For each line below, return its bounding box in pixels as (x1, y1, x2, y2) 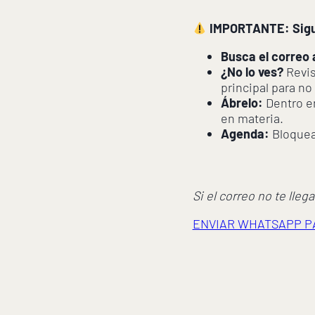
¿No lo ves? (220, 64, 283, 80)
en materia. (220, 110, 283, 127)
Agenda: (220, 126, 269, 142)
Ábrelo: (220, 95, 263, 111)
